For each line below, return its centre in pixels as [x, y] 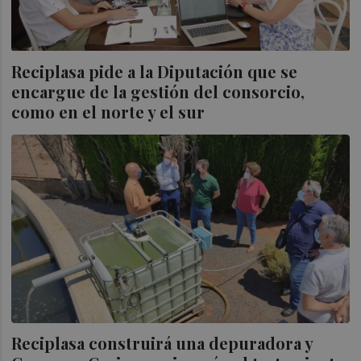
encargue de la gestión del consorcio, [158, 91]
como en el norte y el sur [108, 111]
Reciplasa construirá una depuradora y [162, 343]
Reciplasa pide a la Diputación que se [155, 71]
